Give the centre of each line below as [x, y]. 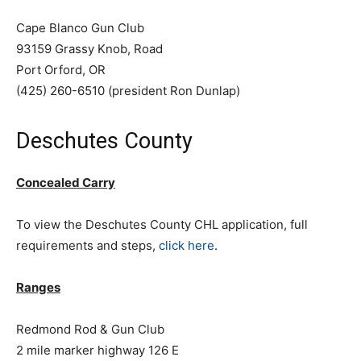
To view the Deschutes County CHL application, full [162, 224]
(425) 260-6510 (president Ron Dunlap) [128, 91]
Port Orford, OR [61, 70]
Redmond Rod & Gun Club [90, 329]
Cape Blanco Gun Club [80, 28]
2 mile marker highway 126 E [98, 350]
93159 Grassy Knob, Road [89, 49]
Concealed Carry [66, 183]
